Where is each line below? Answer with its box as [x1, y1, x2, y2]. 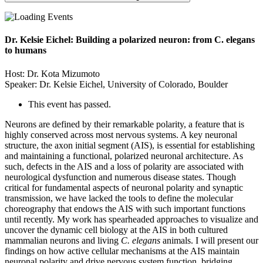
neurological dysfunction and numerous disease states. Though [5, 171, 236, 182]
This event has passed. [28, 99, 111, 109]
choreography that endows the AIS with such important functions [5, 203, 245, 214]
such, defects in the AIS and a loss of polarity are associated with [5, 161, 244, 171]
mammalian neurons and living [5, 235, 121, 245]
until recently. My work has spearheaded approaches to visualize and [5, 214, 258, 224]
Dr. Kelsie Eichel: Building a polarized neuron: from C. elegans [5, 35, 255, 45]
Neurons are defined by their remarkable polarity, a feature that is [5, 119, 244, 129]
